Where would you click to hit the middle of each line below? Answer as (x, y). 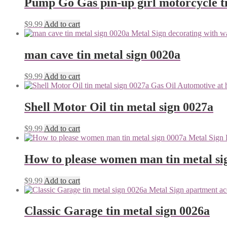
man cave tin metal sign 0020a (102, 55)
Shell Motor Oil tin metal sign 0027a (119, 107)
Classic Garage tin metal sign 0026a (117, 211)
